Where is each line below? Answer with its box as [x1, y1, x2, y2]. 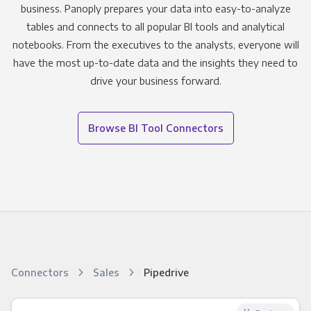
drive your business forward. [90, 74, 221, 87]
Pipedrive [143, 266, 189, 279]
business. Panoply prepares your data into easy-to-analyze [20, 2, 291, 15]
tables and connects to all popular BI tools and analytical [26, 20, 285, 33]
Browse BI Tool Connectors [87, 121, 224, 135]
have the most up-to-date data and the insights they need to [13, 56, 298, 69]
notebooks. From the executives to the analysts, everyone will [12, 38, 299, 51]
